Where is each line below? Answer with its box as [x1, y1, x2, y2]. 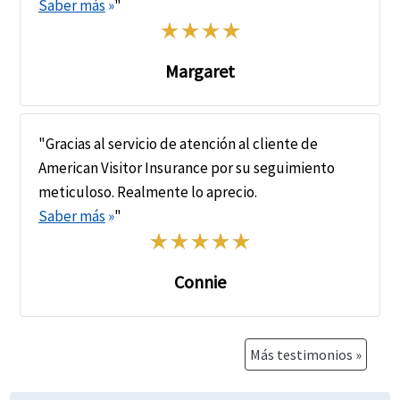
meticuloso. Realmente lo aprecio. [37, 182, 257, 203]
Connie [174, 271, 226, 294]
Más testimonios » [250, 346, 362, 364]
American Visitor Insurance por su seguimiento [37, 158, 335, 179]
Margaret [165, 60, 235, 83]
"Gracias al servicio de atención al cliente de [37, 134, 318, 154]
